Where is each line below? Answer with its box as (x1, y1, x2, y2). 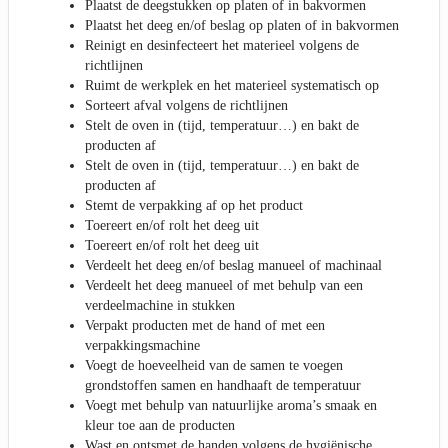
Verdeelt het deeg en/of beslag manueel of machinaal (85, 258, 382, 274)
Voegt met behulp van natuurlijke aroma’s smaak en (85, 398, 377, 414)
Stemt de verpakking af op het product (85, 198, 303, 214)
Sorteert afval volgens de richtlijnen (85, 98, 288, 114)
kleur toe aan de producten (85, 418, 235, 434)
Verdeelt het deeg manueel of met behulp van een (85, 278, 363, 294)
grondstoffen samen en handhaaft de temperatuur (85, 378, 361, 394)
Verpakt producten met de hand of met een (85, 318, 325, 334)
